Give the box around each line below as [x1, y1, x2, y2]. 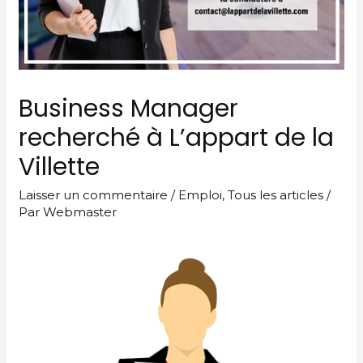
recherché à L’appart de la [19, 120, 335, 155]
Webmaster [43, 203, 117, 220]
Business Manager [19, 91, 239, 126]
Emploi [178, 186, 223, 203]
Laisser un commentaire [19, 186, 169, 203]
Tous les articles [228, 186, 324, 203]
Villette [19, 149, 100, 184]
